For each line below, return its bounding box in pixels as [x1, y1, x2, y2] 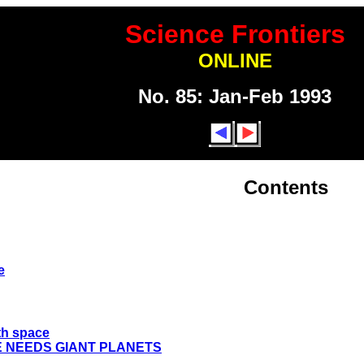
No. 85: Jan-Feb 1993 [138, 85, 331, 107]
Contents [244, 175, 328, 198]
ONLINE [197, 50, 272, 71]
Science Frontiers [124, 19, 345, 49]
